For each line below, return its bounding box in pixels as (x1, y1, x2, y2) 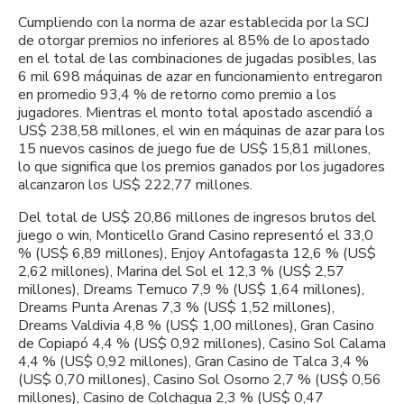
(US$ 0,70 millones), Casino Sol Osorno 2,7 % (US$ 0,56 (18, 369, 381, 390)
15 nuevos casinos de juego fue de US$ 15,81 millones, (18, 138, 371, 159)
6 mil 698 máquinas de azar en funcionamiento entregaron (18, 66, 382, 87)
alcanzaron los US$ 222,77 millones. (18, 174, 256, 195)
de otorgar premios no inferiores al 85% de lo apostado (18, 30, 370, 50)
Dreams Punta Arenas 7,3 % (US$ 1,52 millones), (18, 297, 335, 317)
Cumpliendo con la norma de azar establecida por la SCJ (18, 12, 369, 32)
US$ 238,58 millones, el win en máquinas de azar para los (18, 120, 385, 141)
